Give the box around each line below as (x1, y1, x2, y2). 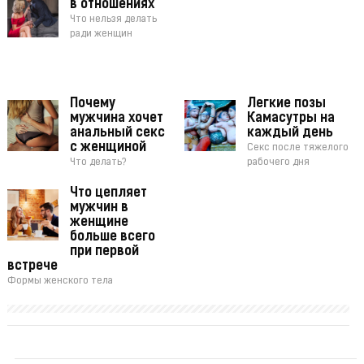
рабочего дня (247, 158, 310, 168)
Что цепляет (69, 187, 147, 201)
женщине (69, 216, 128, 230)
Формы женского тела (6, 276, 113, 287)
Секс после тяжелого (247, 143, 349, 154)
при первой (69, 245, 139, 259)
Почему (69, 97, 115, 111)
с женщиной (69, 141, 146, 155)
